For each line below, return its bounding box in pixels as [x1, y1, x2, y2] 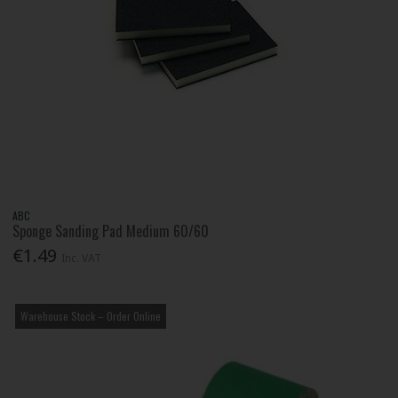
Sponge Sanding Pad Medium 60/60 [12, 219, 210, 242]
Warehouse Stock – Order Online [20, 308, 162, 324]
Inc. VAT [61, 251, 102, 267]
